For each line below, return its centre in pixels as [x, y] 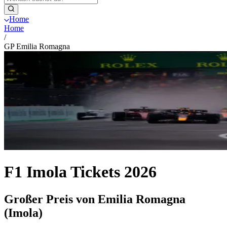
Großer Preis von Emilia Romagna [95, 199]
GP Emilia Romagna [37, 46]
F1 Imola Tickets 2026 [80, 172]
